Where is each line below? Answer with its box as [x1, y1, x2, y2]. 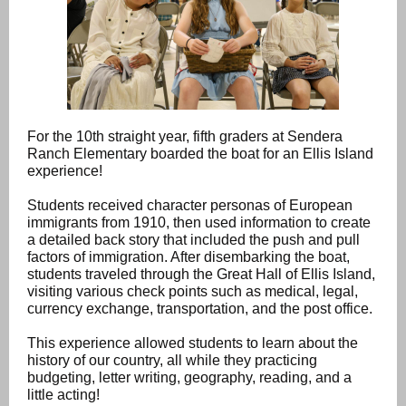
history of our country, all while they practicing [27, 353, 317, 368]
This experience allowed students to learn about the [27, 335, 358, 351]
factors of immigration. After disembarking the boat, [27, 249, 350, 265]
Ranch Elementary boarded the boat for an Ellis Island [27, 146, 373, 161]
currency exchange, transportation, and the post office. [27, 301, 372, 316]
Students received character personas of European [27, 198, 353, 213]
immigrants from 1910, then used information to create [27, 215, 371, 230]
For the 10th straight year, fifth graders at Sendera [27, 129, 343, 144]
